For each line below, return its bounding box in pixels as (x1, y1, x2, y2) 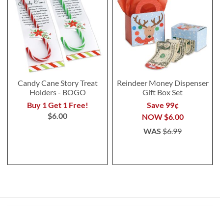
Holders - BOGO (29, 87, 86, 97)
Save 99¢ (146, 100, 179, 110)
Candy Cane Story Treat (17, 78, 98, 87)
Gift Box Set (142, 87, 183, 97)
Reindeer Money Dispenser (116, 78, 209, 87)
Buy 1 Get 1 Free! (27, 100, 88, 110)
